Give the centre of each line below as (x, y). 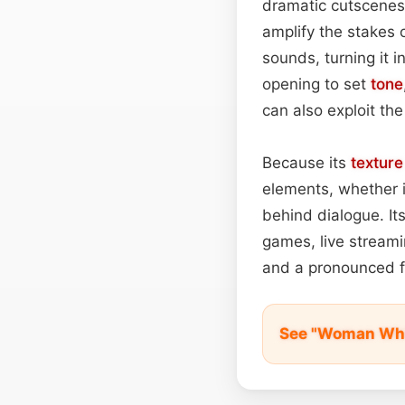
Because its (306, 162)
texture (377, 162)
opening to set (316, 84)
